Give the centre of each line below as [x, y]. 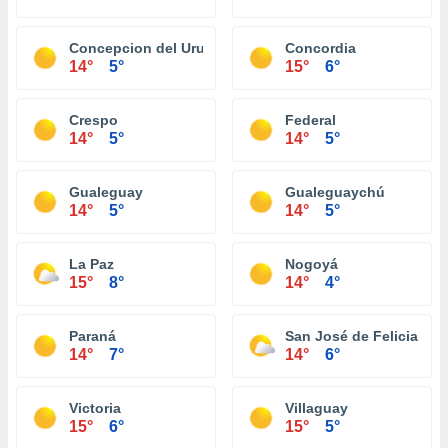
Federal [310, 120]
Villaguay [316, 408]
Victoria [95, 408]
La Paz [91, 264]
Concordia [320, 48]
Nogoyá [311, 264]
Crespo [93, 120]
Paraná [92, 336]
